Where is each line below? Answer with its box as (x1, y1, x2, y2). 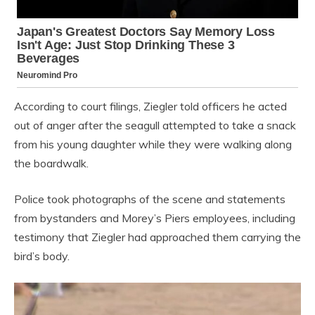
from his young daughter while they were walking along (14, 137, 292, 152)
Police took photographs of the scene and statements (14, 192, 285, 207)
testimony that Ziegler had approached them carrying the (14, 230, 301, 245)
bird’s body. (14, 249, 70, 264)
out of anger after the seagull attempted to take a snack (14, 118, 296, 133)
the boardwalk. (14, 156, 89, 171)
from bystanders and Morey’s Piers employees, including (14, 211, 295, 226)
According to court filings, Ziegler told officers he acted (14, 99, 287, 114)
